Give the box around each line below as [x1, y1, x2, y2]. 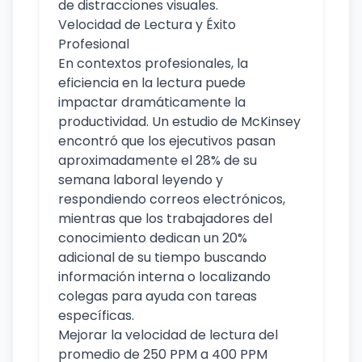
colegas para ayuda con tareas [58, 287, 257, 305]
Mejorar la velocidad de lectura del [58, 326, 278, 344]
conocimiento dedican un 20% [58, 229, 247, 247]
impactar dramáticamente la [58, 93, 246, 112]
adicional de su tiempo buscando [58, 248, 267, 267]
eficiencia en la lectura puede [58, 74, 246, 92]
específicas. [58, 306, 134, 325]
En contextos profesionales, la [58, 54, 248, 73]
